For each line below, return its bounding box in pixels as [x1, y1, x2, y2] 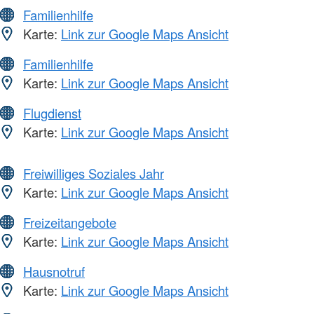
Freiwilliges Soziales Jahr [23, 164, 164, 183]
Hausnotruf [23, 262, 85, 281]
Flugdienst [23, 104, 81, 123]
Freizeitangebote [23, 213, 116, 232]
